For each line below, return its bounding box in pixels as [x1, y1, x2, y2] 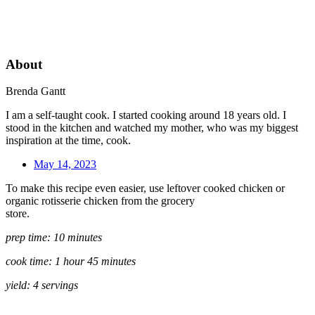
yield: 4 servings [6, 279, 78, 292]
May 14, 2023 [34, 158, 96, 171]
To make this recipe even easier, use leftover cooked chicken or [6, 182, 285, 195]
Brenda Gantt [6, 85, 65, 98]
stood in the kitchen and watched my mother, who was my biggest [6, 122, 298, 134]
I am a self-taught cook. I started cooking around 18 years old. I [6, 109, 286, 122]
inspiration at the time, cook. [6, 134, 131, 147]
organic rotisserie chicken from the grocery [6, 195, 195, 207]
